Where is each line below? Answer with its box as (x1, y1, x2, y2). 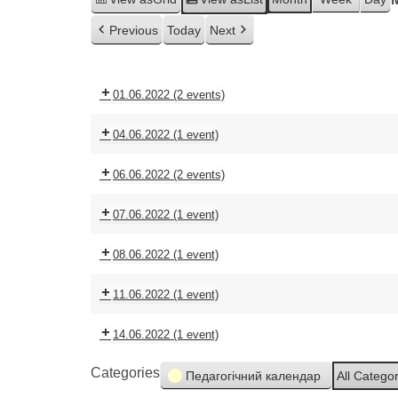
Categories (91, 365, 160, 380)
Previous (109, 23, 158, 37)
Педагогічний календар (186, 369, 321, 383)
